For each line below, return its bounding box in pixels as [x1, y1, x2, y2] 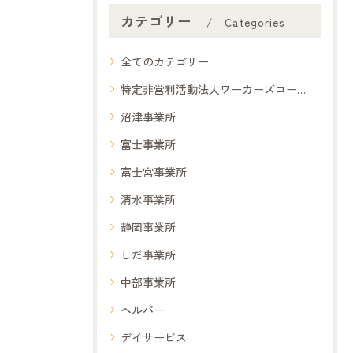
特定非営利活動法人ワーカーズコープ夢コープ [121, 81, 297, 98]
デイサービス [121, 329, 187, 346]
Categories [224, 14, 285, 31]
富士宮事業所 [121, 164, 187, 180]
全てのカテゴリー [121, 54, 209, 70]
